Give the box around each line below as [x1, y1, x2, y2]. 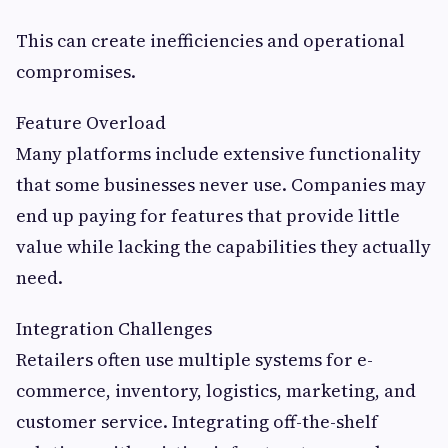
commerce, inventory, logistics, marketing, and [16, 378, 416, 404]
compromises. [16, 59, 136, 85]
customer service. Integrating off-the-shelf [16, 409, 378, 435]
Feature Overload [16, 110, 166, 136]
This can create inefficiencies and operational [16, 28, 405, 54]
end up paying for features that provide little [16, 203, 400, 229]
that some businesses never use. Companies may [16, 172, 426, 198]
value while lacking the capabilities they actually [16, 234, 431, 260]
